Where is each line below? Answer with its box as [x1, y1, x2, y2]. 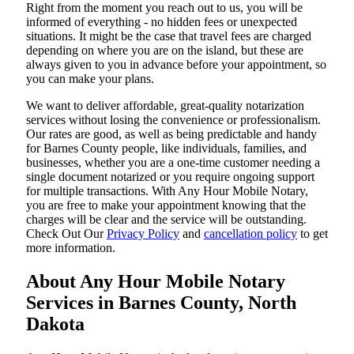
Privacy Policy [107, 227, 179, 241]
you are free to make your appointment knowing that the [26, 198, 306, 213]
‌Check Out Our [26, 227, 107, 241]
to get [297, 227, 328, 241]
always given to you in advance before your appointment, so [26, 58, 326, 72]
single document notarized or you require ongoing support [26, 170, 314, 184]
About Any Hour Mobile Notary [26, 271, 285, 292]
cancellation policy [204, 227, 297, 241]
